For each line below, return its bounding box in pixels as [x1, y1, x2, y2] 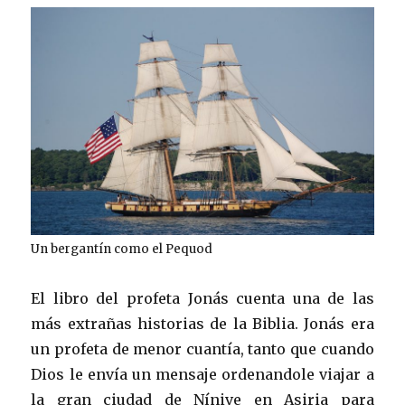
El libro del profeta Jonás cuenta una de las [31, 289, 374, 308]
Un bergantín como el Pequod [31, 241, 213, 258]
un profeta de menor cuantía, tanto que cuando [31, 340, 374, 359]
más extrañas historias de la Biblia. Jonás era [31, 315, 374, 334]
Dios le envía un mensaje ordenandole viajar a [31, 365, 374, 384]
